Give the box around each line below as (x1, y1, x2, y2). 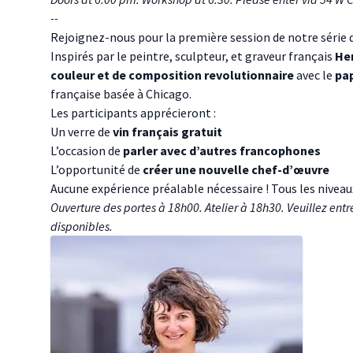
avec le (294, 67, 335, 84)
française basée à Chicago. (50, 86, 191, 102)
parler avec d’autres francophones (123, 143, 321, 159)
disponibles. (50, 218, 113, 235)
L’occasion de (50, 143, 123, 159)
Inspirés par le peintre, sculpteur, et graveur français (50, 48, 335, 65)
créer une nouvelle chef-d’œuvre (143, 162, 329, 178)
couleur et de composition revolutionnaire (50, 67, 294, 84)
